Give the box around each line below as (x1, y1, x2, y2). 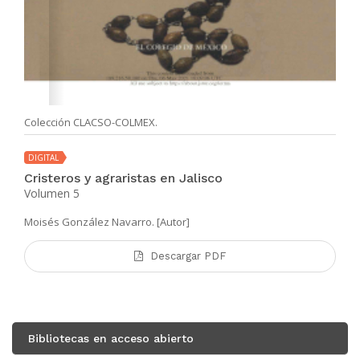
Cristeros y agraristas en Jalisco (24, 170, 223, 186)
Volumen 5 (24, 185, 80, 201)
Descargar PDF (150, 249, 226, 262)
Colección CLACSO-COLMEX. (24, 114, 157, 129)
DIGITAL (28, 151, 59, 163)
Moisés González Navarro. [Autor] (24, 214, 190, 229)
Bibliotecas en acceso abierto (28, 331, 194, 345)
